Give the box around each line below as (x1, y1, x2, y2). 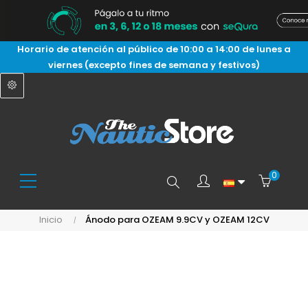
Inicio (38, 213, 63, 226)
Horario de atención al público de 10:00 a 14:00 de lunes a (17, 43, 291, 56)
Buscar (156, 173, 199, 190)
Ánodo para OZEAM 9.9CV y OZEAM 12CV (85, 213, 269, 226)
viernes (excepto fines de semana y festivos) (48, 58, 260, 71)
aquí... (156, 228, 190, 245)
